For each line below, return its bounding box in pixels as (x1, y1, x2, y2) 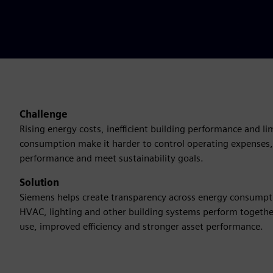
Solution (19, 177, 59, 188)
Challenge (19, 108, 68, 120)
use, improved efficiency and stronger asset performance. (19, 221, 263, 232)
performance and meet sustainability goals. (19, 152, 204, 164)
